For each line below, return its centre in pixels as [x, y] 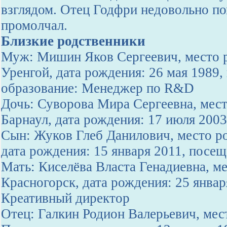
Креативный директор [65, 198]
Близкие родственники [73, 41]
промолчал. [34, 25]
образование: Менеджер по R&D [98, 88]
